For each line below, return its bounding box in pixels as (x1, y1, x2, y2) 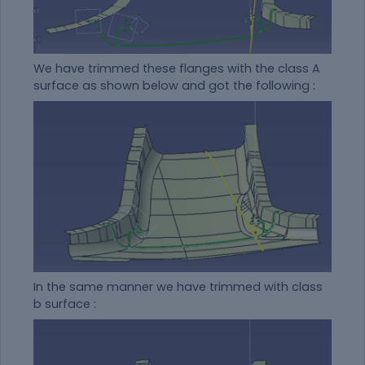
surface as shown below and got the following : (33, 77, 315, 94)
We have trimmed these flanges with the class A (33, 59, 320, 77)
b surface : (33, 296, 96, 313)
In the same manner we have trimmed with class (33, 279, 323, 296)
